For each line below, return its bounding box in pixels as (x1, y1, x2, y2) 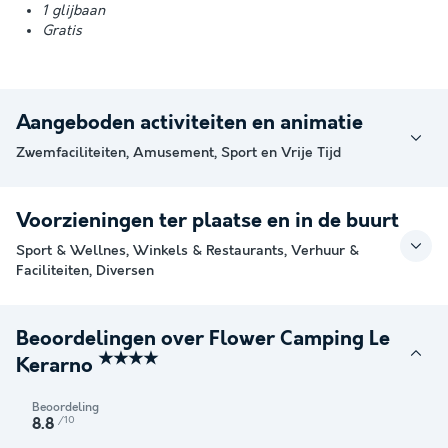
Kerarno (16, 354, 98, 378)
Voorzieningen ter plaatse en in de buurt (16, 210, 399, 233)
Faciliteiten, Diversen (16, 263, 154, 279)
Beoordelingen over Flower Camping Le (16, 328, 390, 351)
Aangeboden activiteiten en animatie (16, 112, 363, 135)
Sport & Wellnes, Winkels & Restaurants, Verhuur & (16, 243, 359, 259)
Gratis (42, 23, 82, 39)
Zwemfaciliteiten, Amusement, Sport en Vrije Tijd (16, 145, 341, 161)
